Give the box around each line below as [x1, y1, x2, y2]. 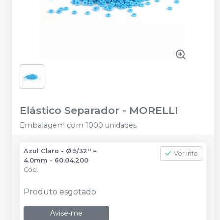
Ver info [174, 150, 198, 157]
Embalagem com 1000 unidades [20, 121, 137, 130]
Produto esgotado [24, 187, 96, 196]
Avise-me [50, 209, 82, 218]
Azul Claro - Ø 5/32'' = [24, 147, 97, 155]
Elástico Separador [20, 104, 119, 116]
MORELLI [129, 104, 178, 116]
